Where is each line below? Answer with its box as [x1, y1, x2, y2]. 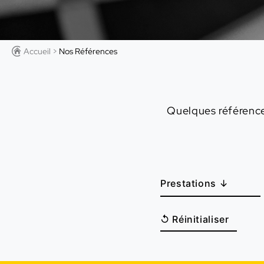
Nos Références [59, 46, 117, 57]
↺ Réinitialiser [160, 213, 229, 225]
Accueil [24, 46, 51, 57]
